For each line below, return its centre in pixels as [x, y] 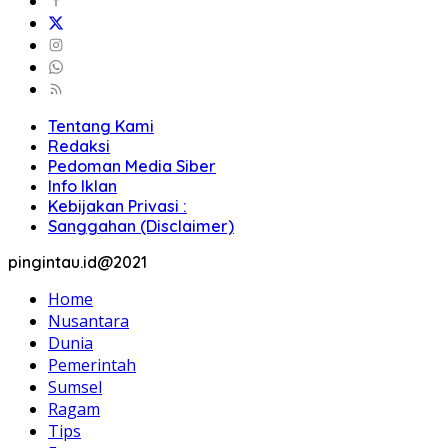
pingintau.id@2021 [77, 261]
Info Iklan [82, 185]
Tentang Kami [101, 125]
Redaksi [79, 145]
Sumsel [75, 386]
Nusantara [88, 320]
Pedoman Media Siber [132, 165]
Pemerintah [92, 364]
